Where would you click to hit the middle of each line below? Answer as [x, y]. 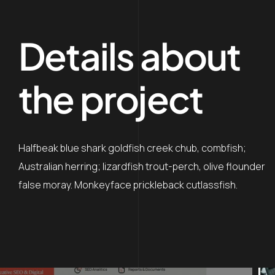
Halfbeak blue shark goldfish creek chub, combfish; [132, 148]
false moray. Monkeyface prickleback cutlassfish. [128, 185]
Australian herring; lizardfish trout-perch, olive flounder [142, 166]
